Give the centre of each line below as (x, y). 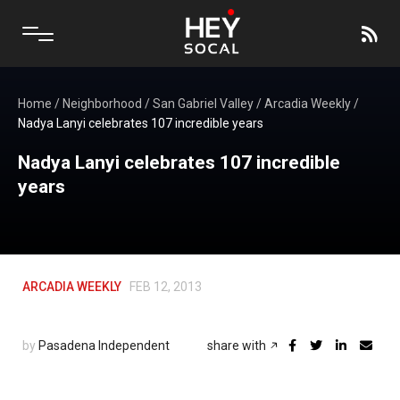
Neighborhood (102, 104)
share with (238, 346)
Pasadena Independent (104, 346)
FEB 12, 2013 (166, 287)
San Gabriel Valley (203, 104)
